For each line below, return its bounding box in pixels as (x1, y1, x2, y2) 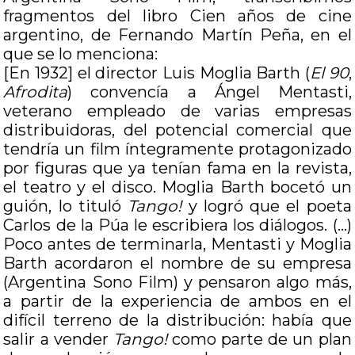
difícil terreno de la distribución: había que (3, 311, 352, 330)
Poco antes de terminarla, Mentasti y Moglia (3, 235, 352, 254)
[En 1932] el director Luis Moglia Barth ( (3, 63, 310, 82)
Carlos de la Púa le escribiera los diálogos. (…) (3, 216, 352, 235)
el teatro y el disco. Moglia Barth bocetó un (3, 177, 352, 197)
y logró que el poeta (181, 197, 352, 216)
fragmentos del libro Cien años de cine (3, 6, 352, 25)
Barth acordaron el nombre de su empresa (3, 254, 352, 273)
